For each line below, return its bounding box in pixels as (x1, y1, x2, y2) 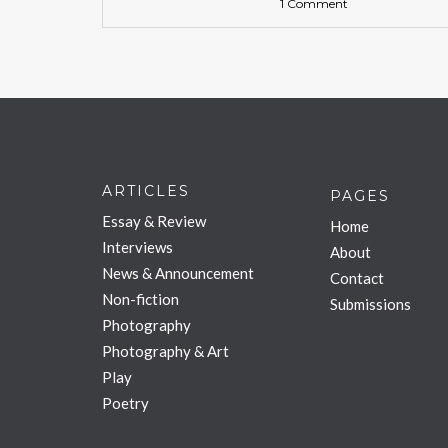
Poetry (102, 393, 149, 412)
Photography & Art (102, 341, 229, 360)
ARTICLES (102, 181, 190, 200)
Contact (330, 268, 384, 287)
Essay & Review (102, 211, 206, 230)
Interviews (102, 237, 173, 256)
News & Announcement (102, 263, 254, 282)
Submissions (330, 294, 411, 313)
